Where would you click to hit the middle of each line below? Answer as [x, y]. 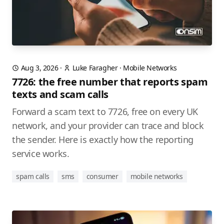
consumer [102, 176]
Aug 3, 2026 [39, 68]
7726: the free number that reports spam [110, 82]
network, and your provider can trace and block [108, 126]
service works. [41, 154]
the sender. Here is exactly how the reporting [103, 140]
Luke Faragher [95, 68]
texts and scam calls [60, 94]
